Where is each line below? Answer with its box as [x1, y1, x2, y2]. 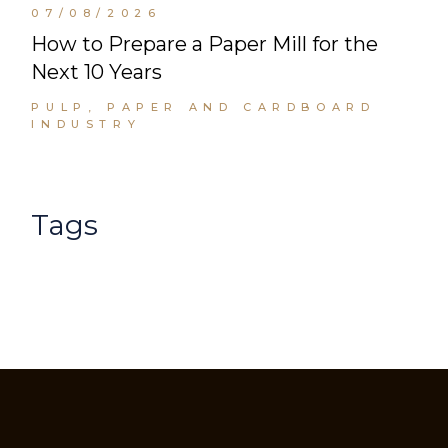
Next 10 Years [31, 60, 163, 85]
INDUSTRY [31, 117, 142, 132]
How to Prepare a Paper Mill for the [31, 32, 379, 57]
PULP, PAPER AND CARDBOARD [31, 100, 376, 115]
